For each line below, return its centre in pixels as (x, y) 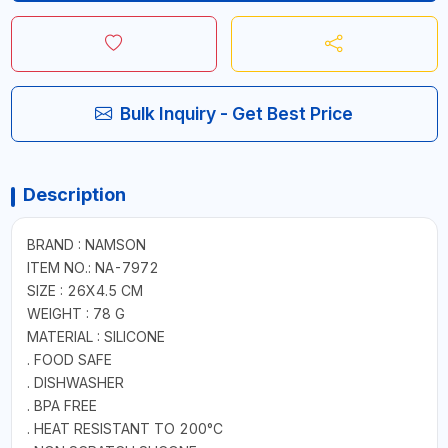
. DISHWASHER (75, 383)
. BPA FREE (61, 406)
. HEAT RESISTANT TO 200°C (124, 429)
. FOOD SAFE (69, 360)
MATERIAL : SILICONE (95, 337)
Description (74, 195)
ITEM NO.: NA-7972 (92, 268)
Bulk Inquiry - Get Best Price (236, 114)
